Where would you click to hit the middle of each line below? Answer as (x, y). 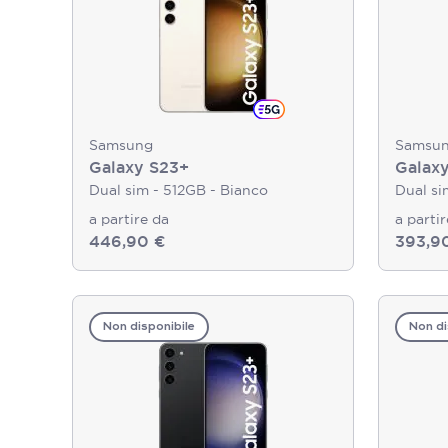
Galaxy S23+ (139, 167)
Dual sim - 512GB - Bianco (178, 190)
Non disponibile (149, 327)
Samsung (121, 145)
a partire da (129, 219)
